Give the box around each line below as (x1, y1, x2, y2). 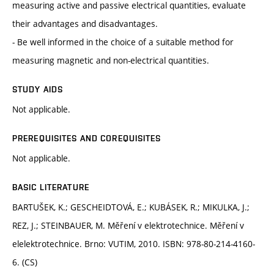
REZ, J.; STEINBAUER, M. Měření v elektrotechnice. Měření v (12, 219, 244, 231)
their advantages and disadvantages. (12, 17, 158, 29)
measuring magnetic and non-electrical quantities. (12, 54, 209, 66)
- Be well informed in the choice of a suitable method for (12, 35, 234, 48)
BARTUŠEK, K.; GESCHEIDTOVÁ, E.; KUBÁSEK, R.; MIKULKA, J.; (12, 201, 250, 213)
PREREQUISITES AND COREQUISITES (12, 133, 161, 143)
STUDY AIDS (12, 84, 64, 94)
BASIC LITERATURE (12, 182, 89, 192)
